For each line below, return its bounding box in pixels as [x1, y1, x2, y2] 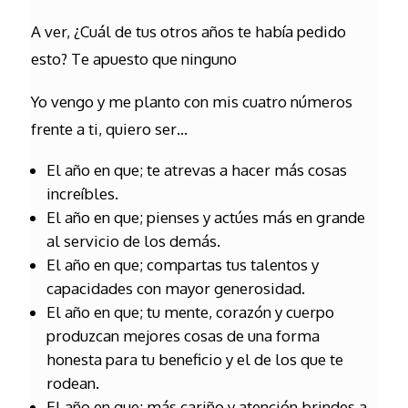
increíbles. [46, 184, 118, 203]
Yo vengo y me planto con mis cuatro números [30, 92, 352, 111]
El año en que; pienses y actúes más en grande [46, 208, 365, 227]
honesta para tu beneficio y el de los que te [46, 350, 343, 369]
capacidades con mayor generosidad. [46, 279, 305, 298]
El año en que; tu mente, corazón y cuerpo [46, 302, 334, 321]
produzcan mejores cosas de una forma [46, 326, 320, 345]
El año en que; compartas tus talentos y [46, 255, 319, 274]
